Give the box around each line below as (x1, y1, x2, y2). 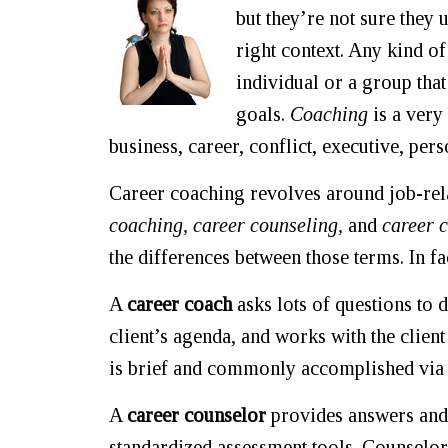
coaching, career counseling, (109, 214, 348, 236)
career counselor (127, 404, 266, 426)
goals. (236, 103, 290, 125)
